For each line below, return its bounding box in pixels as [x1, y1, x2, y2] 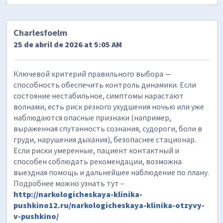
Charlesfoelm [13, 26, 68, 38]
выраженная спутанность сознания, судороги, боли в [13, 123, 203, 133]
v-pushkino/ [13, 211, 59, 221]
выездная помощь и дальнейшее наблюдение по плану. [13, 167, 210, 177]
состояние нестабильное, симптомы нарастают [13, 90, 184, 101]
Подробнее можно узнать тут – [13, 178, 125, 188]
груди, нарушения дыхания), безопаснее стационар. [13, 134, 197, 144]
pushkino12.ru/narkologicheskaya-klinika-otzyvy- [13, 200, 205, 210]
